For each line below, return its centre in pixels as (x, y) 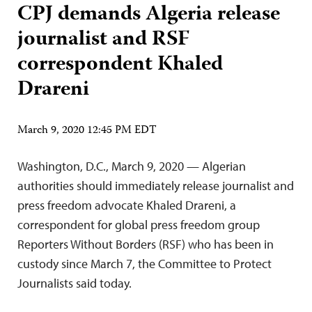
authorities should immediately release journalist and (156, 185)
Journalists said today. (75, 283)
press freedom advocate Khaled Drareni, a (127, 205)
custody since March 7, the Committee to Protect (145, 263)
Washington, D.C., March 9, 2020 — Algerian (132, 166)
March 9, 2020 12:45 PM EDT (87, 131)
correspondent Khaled (120, 65)
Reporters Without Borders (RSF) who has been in (146, 244)
